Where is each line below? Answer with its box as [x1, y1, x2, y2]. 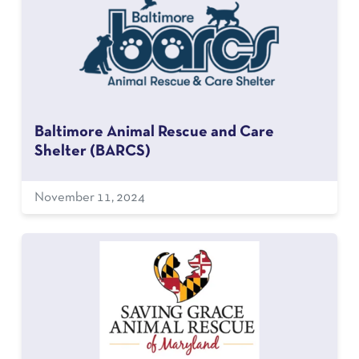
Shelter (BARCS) [34, 144, 151, 159]
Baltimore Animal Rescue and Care [34, 125, 274, 139]
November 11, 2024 [34, 192, 145, 204]
